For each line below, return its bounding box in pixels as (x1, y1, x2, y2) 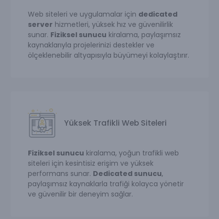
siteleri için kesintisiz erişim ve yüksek (27, 158, 153, 168)
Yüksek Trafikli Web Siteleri (64, 117, 167, 129)
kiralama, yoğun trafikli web (84, 148, 179, 158)
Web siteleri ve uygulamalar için (27, 9, 138, 19)
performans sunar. (27, 168, 93, 178)
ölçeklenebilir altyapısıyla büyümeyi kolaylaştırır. (27, 50, 189, 60)
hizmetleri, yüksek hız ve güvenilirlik (52, 19, 173, 29)
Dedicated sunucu (92, 168, 162, 178)
